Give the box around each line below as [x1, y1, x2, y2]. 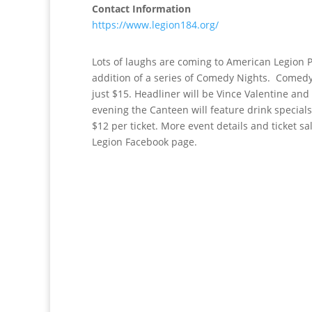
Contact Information [92, 2, 191, 15]
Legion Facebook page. [92, 135, 197, 148]
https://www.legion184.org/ [92, 18, 219, 31]
